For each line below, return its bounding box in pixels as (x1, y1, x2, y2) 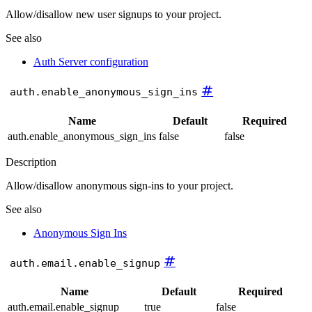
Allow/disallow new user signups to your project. (6, 8, 221, 21)
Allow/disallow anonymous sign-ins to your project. (6, 179, 233, 192)
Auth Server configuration (33, 56, 148, 68)
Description (6, 155, 56, 168)
